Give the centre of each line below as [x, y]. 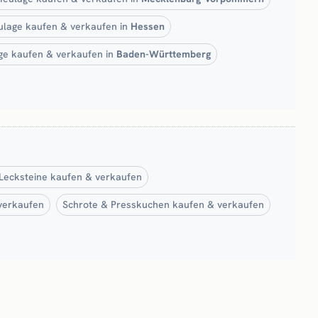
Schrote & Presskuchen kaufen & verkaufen [163, 204]
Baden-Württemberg [164, 54]
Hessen [148, 26]
